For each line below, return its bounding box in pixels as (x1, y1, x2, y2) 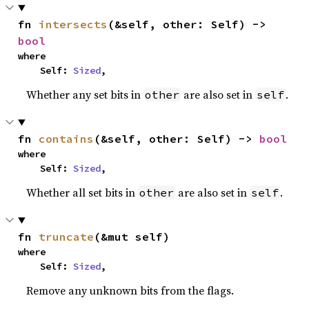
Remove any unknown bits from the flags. (26, 283, 235, 298)
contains (39, 132, 94, 146)
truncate (39, 230, 94, 243)
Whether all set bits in (26, 185, 139, 200)
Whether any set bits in (26, 87, 144, 102)
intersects (39, 17, 108, 31)
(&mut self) (94, 230, 170, 243)
